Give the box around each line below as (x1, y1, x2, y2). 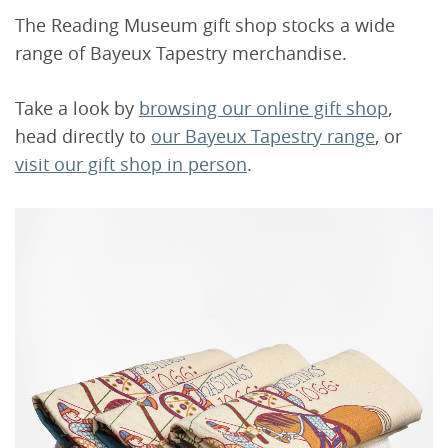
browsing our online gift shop (139, 96, 388, 121)
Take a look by (15, 96, 139, 121)
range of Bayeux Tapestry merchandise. (15, 41, 347, 66)
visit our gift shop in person (15, 152, 247, 177)
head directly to (15, 124, 151, 149)
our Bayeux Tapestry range (151, 124, 375, 149)
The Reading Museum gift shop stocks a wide (15, 13, 395, 38)
